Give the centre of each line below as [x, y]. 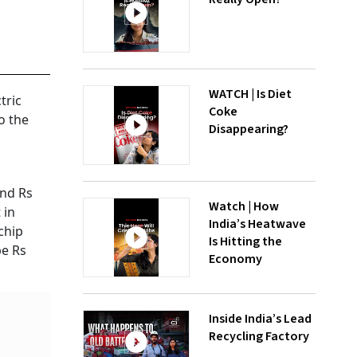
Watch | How [244, 206]
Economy [235, 259]
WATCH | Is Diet [250, 94]
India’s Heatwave [257, 224]
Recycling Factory [259, 336]
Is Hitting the [245, 241]
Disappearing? [249, 129]
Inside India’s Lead [260, 319]
